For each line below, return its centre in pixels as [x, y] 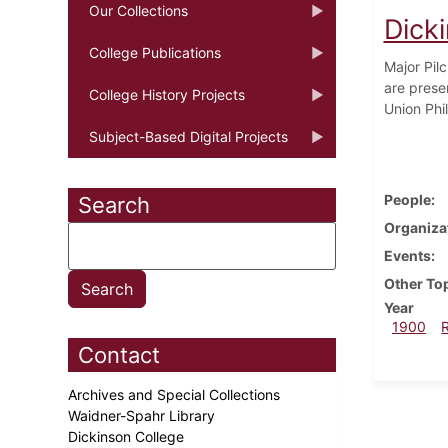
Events [407, 255]
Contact [119, 354]
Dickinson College [128, 436]
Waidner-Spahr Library [143, 415]
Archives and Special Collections [176, 394]
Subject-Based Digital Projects [188, 136]
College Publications [155, 52]
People [407, 199]
